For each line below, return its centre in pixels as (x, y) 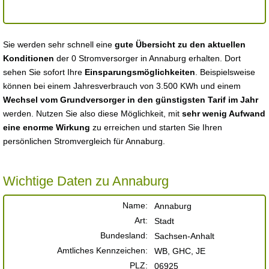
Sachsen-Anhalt (184, 236)
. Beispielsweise (225, 72)
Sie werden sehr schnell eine (59, 44)
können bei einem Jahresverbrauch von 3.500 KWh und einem (122, 86)
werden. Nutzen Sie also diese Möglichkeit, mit (92, 113)
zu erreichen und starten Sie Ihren (156, 127)
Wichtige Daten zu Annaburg (86, 181)
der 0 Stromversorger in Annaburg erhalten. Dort (147, 58)
